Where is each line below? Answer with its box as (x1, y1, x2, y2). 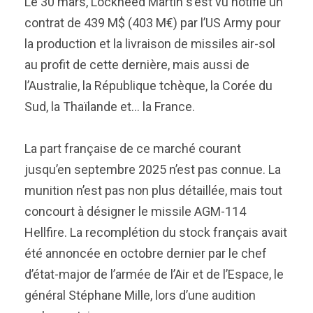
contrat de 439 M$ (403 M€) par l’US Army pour (24, 15, 281, 30)
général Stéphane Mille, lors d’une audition (24, 288, 256, 303)
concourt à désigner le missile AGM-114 (24, 204, 246, 219)
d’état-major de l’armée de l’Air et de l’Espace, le (24, 267, 284, 282)
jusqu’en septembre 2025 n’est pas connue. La (24, 162, 281, 177)
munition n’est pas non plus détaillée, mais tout (24, 183, 282, 198)
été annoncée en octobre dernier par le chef (24, 246, 267, 261)
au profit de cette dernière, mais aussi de (24, 57, 249, 72)
